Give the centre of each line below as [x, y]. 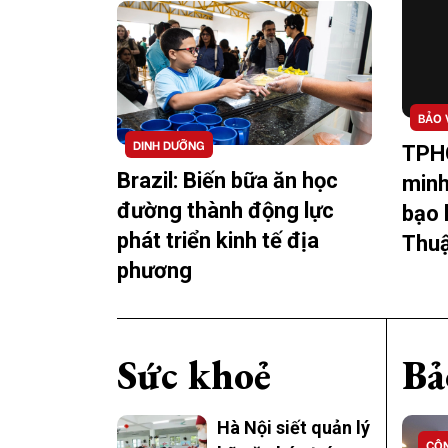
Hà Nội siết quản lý [293, 427]
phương [154, 270]
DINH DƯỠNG [169, 144]
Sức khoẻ [194, 374]
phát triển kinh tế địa [218, 240]
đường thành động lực [225, 210]
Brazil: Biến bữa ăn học [227, 180]
